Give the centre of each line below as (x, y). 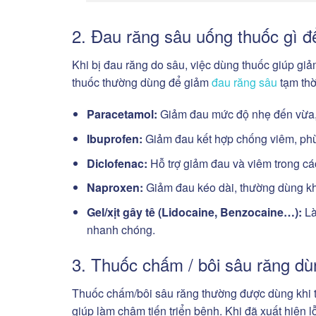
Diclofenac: (117, 163)
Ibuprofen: (114, 138)
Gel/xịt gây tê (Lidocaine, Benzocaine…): (194, 212)
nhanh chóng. (121, 229)
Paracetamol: (122, 114)
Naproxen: (115, 188)
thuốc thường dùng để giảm (142, 82)
